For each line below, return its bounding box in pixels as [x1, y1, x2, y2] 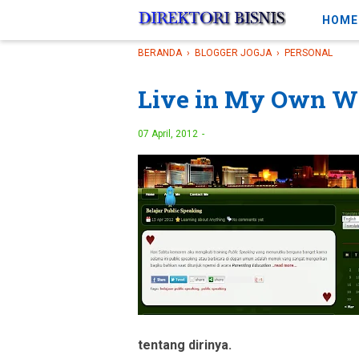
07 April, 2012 [138, 128, 200, 139]
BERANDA [138, 47, 182, 58]
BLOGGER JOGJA [195, 47, 272, 58]
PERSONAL [284, 47, 333, 58]
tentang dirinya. [138, 337, 232, 353]
